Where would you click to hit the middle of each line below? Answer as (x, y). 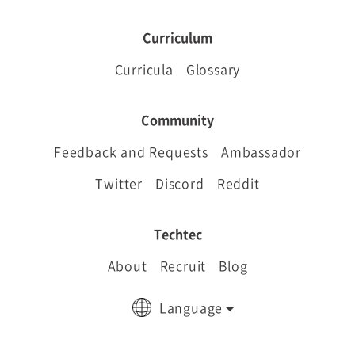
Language (191, 307)
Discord (180, 183)
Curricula (144, 69)
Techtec (177, 234)
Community (177, 120)
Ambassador (261, 151)
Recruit (183, 265)
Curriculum (177, 37)
